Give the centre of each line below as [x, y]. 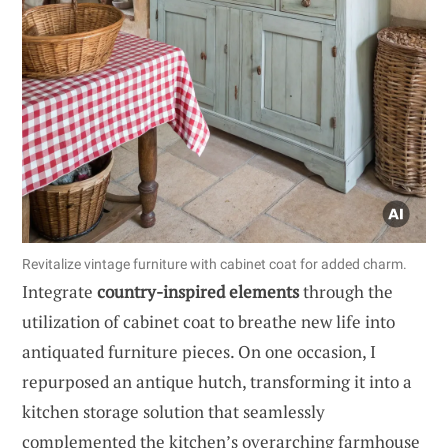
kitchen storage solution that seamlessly [173, 412]
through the [346, 292]
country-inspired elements [198, 292]
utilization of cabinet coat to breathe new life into [208, 322]
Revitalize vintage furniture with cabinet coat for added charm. [214, 264]
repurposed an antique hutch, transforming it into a [217, 382]
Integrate [59, 292]
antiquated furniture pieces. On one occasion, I [199, 352]
